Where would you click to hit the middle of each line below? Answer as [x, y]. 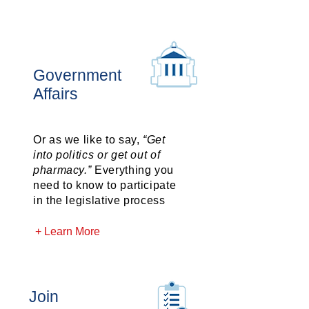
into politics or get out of [97, 155]
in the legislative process [99, 200]
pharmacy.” [62, 170]
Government [77, 75]
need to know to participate [105, 185]
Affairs [56, 94]
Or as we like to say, [88, 140]
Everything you [133, 170]
